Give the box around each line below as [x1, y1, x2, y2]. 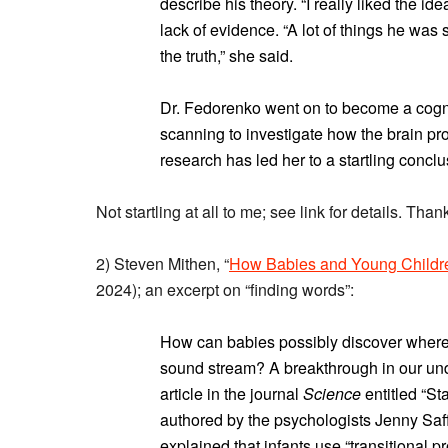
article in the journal [160, 382, 303, 405]
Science [303, 382, 361, 405]
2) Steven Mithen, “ [96, 252, 229, 275]
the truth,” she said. [160, 44, 293, 67]
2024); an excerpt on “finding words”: [96, 278, 354, 301]
